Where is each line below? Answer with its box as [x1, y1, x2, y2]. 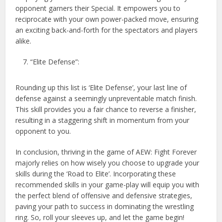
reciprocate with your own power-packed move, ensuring [15, 14, 199, 24]
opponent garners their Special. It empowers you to [15, 3, 181, 13]
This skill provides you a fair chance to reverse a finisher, [15, 104, 197, 114]
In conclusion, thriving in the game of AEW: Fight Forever [15, 147, 197, 157]
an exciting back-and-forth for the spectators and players [15, 25, 198, 35]
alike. [15, 36, 32, 46]
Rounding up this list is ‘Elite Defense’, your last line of [15, 82, 187, 92]
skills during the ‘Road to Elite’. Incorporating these [15, 168, 176, 178]
